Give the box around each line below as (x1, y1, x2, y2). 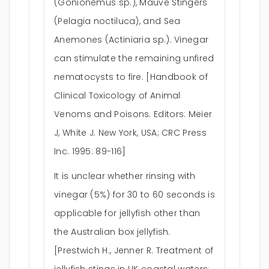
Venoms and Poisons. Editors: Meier (54, 108, 213, 120)
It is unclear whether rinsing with (54, 170, 196, 182)
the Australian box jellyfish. (54, 226, 171, 238)
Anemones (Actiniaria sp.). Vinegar (54, 34, 209, 46)
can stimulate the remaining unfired (54, 52, 214, 64)
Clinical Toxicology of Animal (54, 89, 181, 101)
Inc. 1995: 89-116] (54, 145, 126, 157)
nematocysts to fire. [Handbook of (54, 71, 208, 83)
